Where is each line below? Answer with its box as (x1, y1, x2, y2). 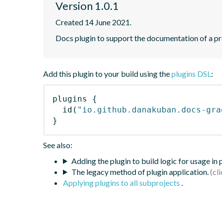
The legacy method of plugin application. (71, 166, 209, 176)
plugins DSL (171, 68, 211, 78)
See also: (43, 140, 72, 150)
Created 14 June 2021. (55, 17, 131, 27)
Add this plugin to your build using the (43, 68, 171, 78)
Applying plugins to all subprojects (63, 177, 181, 187)
